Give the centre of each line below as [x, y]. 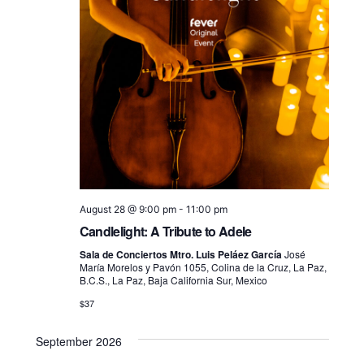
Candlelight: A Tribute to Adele [165, 231]
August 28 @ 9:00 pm [128, 209]
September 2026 [78, 341]
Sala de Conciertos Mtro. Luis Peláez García [182, 254]
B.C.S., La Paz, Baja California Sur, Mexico [173, 279]
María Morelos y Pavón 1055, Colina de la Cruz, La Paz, [203, 266]
